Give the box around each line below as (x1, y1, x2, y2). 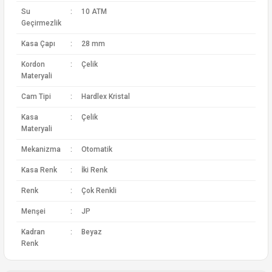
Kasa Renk (21, 166, 57, 174)
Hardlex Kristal (81, 92, 130, 101)
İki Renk (81, 166, 107, 174)
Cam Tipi (21, 92, 51, 101)
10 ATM (81, 7, 107, 16)
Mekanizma (21, 145, 61, 154)
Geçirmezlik (21, 19, 61, 27)
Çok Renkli (81, 186, 117, 195)
